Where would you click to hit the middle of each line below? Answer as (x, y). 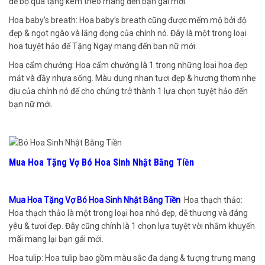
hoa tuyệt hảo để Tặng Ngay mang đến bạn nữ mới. (103, 46)
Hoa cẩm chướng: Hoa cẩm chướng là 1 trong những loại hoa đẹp (128, 65)
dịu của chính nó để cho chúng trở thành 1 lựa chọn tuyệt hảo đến (128, 91)
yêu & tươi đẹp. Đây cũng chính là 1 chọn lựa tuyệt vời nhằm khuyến (132, 226)
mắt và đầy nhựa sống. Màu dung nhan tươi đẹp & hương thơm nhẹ (132, 78)
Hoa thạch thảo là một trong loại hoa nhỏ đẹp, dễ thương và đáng (128, 213)
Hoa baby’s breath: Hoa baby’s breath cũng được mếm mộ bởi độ (128, 20)
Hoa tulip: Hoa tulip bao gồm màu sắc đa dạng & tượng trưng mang (132, 258)
